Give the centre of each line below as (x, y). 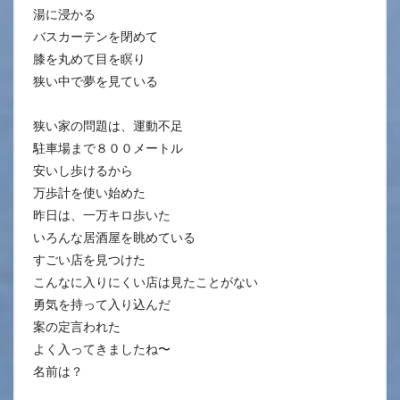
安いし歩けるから (83, 170)
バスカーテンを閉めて (96, 36)
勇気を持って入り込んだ (102, 304)
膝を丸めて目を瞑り (89, 58)
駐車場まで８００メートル (108, 148)
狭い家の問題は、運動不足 (108, 125)
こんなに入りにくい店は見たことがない (146, 282)
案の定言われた (77, 326)
